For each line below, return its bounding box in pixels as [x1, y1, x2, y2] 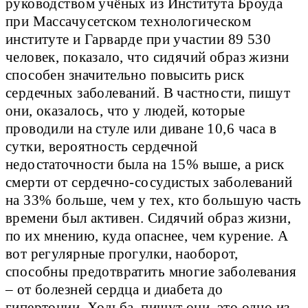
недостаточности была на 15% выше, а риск [5, 157, 285, 173]
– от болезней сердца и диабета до [5, 282, 223, 298]
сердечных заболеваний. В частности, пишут [5, 85, 291, 101]
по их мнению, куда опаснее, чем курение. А [5, 228, 289, 244]
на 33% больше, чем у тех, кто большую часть [5, 192, 302, 208]
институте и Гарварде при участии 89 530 [5, 32, 272, 47]
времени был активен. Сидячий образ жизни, [5, 210, 291, 226]
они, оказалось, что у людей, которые [5, 103, 245, 119]
